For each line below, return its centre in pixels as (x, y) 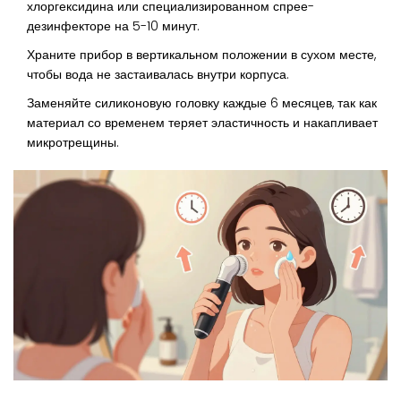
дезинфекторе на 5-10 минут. (113, 26)
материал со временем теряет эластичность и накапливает (202, 123)
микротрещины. (73, 143)
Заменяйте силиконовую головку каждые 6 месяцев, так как (202, 103)
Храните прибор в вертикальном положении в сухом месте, (201, 55)
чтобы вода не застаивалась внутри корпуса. (158, 75)
